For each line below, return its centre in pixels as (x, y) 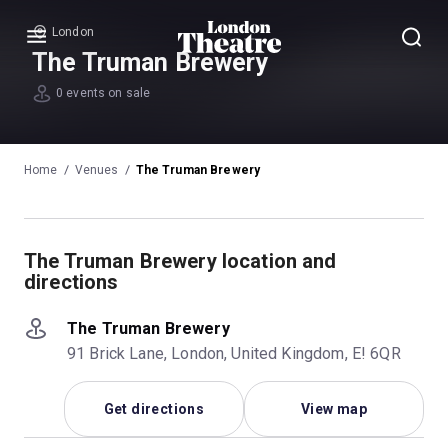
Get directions (154, 408)
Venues (96, 169)
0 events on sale (103, 93)
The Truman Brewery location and (180, 260)
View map (334, 408)
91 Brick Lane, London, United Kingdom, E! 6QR (234, 353)
